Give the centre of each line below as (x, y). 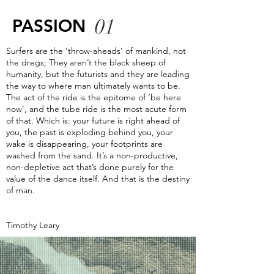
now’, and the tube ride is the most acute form (96, 109)
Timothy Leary (33, 225)
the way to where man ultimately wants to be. (93, 86)
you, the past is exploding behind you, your (90, 132)
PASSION (49, 26)
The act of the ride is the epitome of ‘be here (94, 97)
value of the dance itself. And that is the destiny (98, 179)
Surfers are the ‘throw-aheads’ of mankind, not (96, 51)
